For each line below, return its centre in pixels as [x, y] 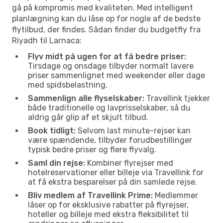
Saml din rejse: [56, 163]
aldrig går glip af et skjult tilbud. [88, 117]
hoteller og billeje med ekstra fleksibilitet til [108, 214]
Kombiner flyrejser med [129, 163]
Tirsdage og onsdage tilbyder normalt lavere [111, 66]
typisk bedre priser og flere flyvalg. [92, 149]
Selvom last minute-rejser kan [133, 130]
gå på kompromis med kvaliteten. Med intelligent [103, 7]
